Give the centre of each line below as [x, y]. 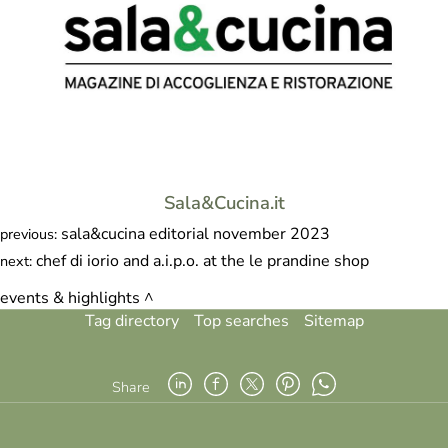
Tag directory [131, 320]
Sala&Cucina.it [224, 202]
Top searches [241, 320]
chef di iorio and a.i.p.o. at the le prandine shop [202, 260]
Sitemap [333, 320]
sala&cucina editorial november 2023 [195, 233]
